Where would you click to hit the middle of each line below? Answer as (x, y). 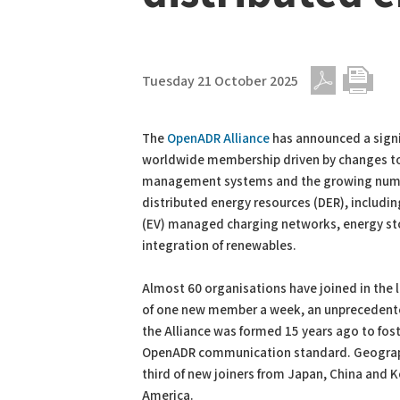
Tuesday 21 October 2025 (220, 82)
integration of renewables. (219, 246)
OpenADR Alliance (218, 139)
